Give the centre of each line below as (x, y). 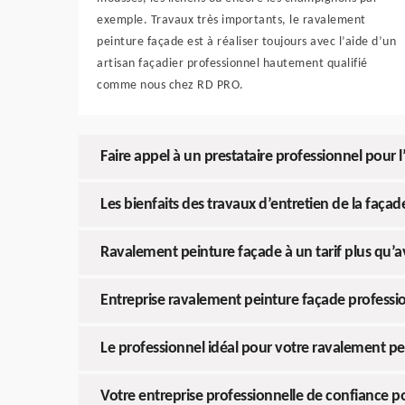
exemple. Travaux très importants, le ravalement (231, 20)
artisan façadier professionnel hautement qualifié (232, 64)
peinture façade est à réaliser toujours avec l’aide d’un (246, 42)
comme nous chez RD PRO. (170, 85)
